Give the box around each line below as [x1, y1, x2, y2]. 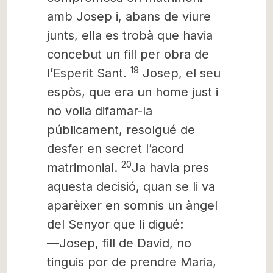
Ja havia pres [132, 160, 209, 175]
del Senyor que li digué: [47, 217, 183, 232]
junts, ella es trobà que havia [47, 28, 213, 43]
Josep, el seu [139, 66, 221, 80]
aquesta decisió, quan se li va [47, 179, 215, 194]
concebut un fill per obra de [47, 47, 209, 62]
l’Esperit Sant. [47, 66, 130, 80]
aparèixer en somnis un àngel [47, 198, 218, 213]
